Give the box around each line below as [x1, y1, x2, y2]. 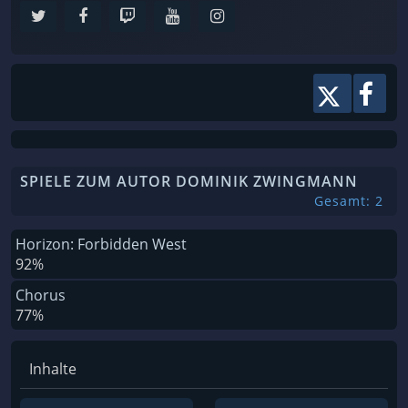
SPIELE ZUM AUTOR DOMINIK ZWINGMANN [20, 170, 358, 191]
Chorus [15, 284, 66, 305]
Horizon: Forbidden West [15, 233, 187, 254]
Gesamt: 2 [314, 191, 383, 209]
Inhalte [29, 358, 76, 379]
